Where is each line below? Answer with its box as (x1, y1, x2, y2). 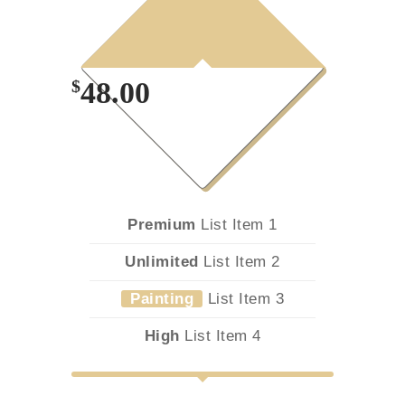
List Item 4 (179, 327, 261, 344)
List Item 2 (198, 253, 280, 270)
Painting (130, 290, 193, 307)
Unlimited (125, 253, 199, 270)
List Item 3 (202, 290, 284, 307)
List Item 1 (195, 216, 278, 233)
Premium (127, 216, 196, 233)
